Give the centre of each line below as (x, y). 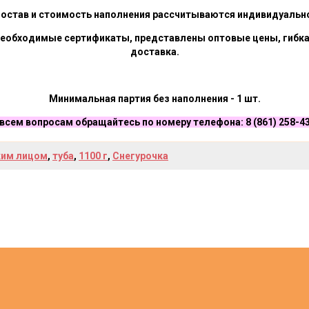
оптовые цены (242, 38)
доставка (153, 51)
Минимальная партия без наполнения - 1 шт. (154, 98)
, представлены (168, 38)
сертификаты (97, 38)
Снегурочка (140, 156)
